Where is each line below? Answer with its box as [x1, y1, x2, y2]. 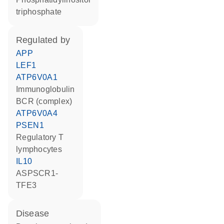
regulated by [22, 35, 70, 45]
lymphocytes [16, 145, 62, 153]
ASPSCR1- [16, 169, 22, 177]
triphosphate [16, 7, 61, 16]
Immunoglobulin [18, 85, 75, 93]
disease [22, 208, 49, 218]
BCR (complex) [21, 97, 72, 105]
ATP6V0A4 [21, 109, 58, 117]
